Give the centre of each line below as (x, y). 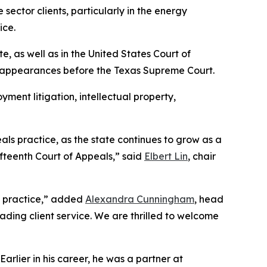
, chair (202, 156)
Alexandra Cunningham (140, 199)
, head (209, 199)
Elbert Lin (166, 156)
